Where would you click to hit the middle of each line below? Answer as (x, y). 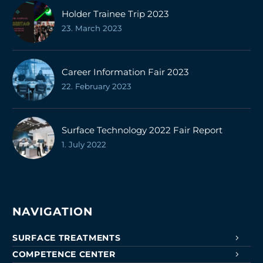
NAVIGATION (53, 211)
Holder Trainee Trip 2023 (115, 14)
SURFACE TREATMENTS (67, 237)
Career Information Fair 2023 (125, 72)
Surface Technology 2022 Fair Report (142, 130)
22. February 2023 (97, 86)
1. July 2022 (84, 144)
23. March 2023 (92, 28)
